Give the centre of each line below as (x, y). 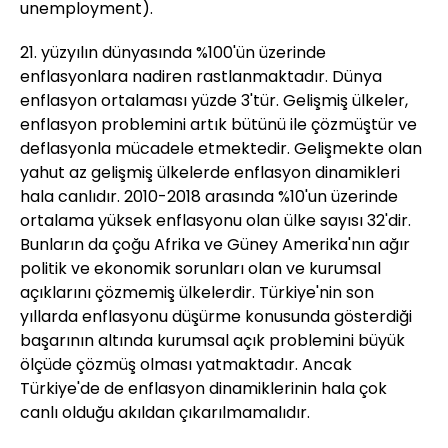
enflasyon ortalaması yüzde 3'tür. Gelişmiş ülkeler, (214, 100)
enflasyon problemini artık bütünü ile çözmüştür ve (218, 124)
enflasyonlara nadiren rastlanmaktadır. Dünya (201, 76)
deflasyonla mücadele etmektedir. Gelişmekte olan (221, 148)
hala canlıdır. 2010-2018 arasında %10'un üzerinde (209, 196)
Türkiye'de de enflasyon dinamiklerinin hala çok (203, 388)
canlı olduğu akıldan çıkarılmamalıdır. (165, 412)
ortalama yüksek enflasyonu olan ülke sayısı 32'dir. (215, 220)
